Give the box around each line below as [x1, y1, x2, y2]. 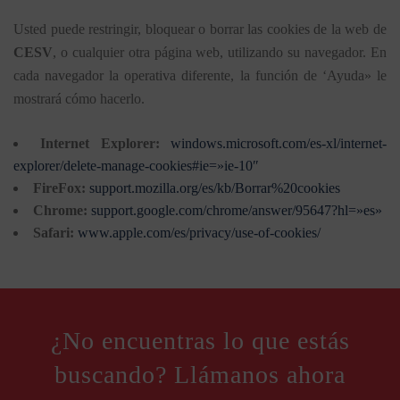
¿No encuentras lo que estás [50, 326, 350, 354]
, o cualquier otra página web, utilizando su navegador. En [53, 44, 387, 60]
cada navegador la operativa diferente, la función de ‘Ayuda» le [13, 67, 387, 83]
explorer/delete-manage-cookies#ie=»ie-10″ [13, 157, 259, 173]
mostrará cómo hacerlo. [13, 90, 145, 106]
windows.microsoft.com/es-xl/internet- [171, 135, 387, 151]
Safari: [33, 224, 78, 240]
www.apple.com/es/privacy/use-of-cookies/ [78, 224, 321, 240]
